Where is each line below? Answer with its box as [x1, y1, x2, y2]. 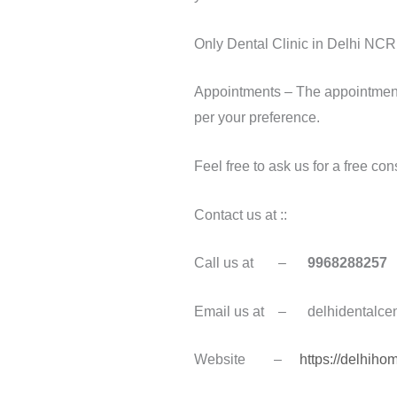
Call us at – [193, 255, 307, 271]
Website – [193, 352, 300, 368]
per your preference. [193, 110, 320, 126]
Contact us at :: [193, 206, 287, 222]
